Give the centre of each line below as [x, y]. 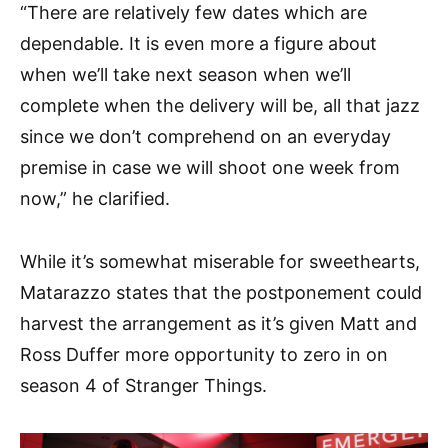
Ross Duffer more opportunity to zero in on [204, 355]
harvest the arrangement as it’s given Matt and [218, 324]
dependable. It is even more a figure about [198, 44]
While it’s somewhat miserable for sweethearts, [220, 262]
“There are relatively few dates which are [193, 13]
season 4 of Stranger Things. [143, 386]
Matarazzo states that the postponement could [221, 293]
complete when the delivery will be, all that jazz [220, 106]
